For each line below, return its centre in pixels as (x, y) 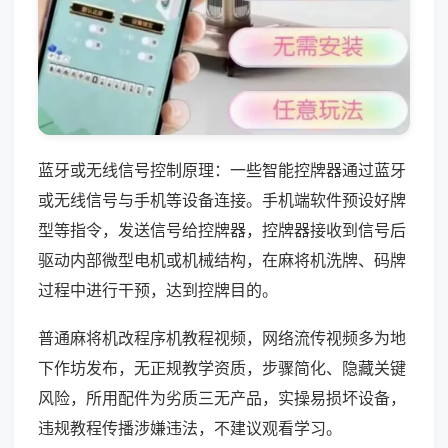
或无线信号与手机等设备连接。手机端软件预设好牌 (222, 199)
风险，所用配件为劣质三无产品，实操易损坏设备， (222, 397)
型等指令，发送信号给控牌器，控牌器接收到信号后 (222, 229)
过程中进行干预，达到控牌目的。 (158, 289)
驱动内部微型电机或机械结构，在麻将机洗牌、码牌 (222, 259)
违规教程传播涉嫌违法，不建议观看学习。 (190, 427)
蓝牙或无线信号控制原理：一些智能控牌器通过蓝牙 (222, 169)
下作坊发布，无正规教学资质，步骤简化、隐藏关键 (222, 367)
